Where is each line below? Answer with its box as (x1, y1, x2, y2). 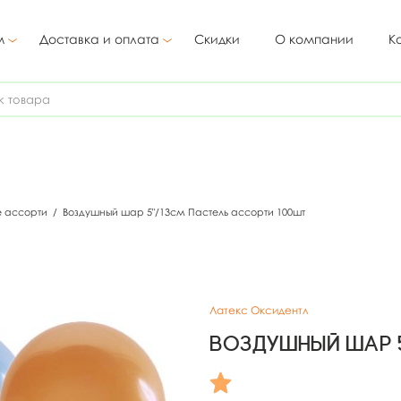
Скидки (194, 31, 240, 47)
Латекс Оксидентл (209, 303, 309, 317)
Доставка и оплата (39, 31, 159, 47)
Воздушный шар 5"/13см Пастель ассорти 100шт (60, 206, 305, 218)
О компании (275, 31, 354, 47)
